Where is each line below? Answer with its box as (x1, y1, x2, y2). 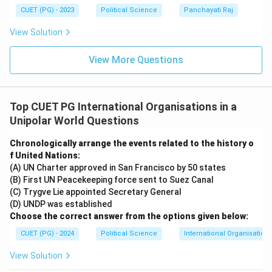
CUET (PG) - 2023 (21, 6, 74, 14)
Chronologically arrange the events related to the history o (10, 138, 254, 148)
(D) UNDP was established (10, 199, 112, 209)
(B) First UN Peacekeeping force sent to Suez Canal (10, 175, 214, 185)
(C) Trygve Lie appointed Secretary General (10, 187, 182, 197)
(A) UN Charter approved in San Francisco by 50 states (10, 163, 226, 172)
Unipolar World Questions (10, 114, 139, 127)
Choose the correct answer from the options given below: (10, 211, 248, 221)
